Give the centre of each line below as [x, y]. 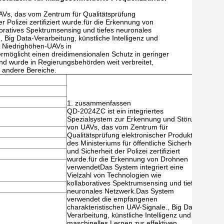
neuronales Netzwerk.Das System [120, 191]
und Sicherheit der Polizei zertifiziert [123, 151]
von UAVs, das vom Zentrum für [117, 127]
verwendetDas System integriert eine [125, 167]
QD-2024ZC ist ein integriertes [115, 111]
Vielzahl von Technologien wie [114, 175]
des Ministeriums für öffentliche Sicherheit [133, 143]
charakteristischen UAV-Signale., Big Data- [134, 207]
